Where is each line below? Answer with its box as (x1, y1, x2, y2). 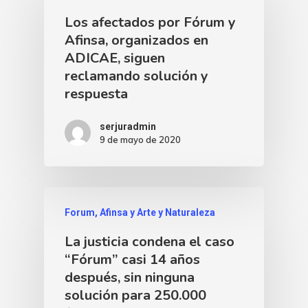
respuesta (65, 84, 128, 103)
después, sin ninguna (65, 267, 195, 287)
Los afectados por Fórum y (65, 12, 236, 32)
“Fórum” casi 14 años (65, 250, 200, 269)
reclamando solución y (65, 66, 208, 85)
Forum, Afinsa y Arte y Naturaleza (65, 206, 215, 218)
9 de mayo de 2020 (100, 133, 181, 145)
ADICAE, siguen (65, 48, 165, 67)
